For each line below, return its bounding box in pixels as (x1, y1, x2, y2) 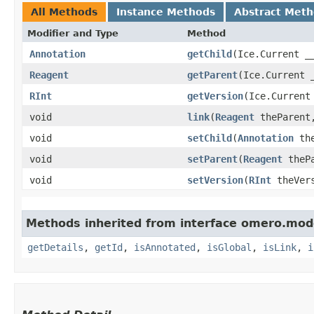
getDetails (27, 241, 83, 253)
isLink (263, 241, 296, 253)
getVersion (187, 90, 243, 102)
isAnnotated (134, 241, 196, 253)
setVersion (187, 174, 243, 186)
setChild (187, 132, 232, 144)
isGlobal (207, 241, 252, 253)
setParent (187, 153, 238, 165)
